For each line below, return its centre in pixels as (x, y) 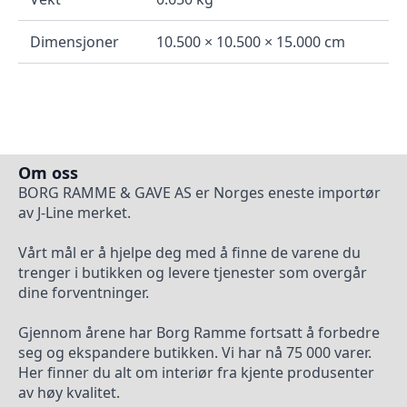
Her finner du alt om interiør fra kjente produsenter (196, 372)
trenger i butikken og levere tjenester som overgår (193, 272)
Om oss (48, 172)
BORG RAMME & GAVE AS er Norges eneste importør (199, 192)
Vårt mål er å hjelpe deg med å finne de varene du (189, 252)
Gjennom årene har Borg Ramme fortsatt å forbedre (199, 332)
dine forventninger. (84, 292)
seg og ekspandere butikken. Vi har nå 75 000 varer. (195, 352)
